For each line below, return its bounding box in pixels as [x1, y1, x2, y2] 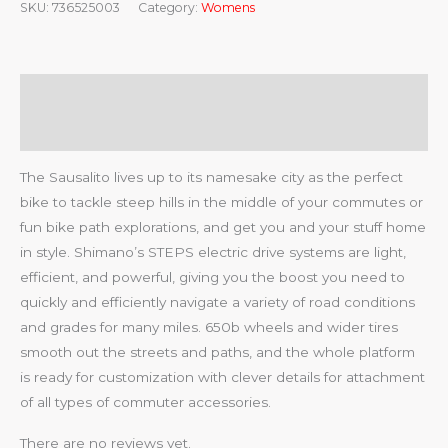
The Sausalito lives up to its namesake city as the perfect [20, 168, 403, 185]
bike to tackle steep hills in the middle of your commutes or [20, 193, 423, 210]
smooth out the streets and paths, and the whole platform [20, 343, 415, 360]
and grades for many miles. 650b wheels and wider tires [20, 318, 398, 335]
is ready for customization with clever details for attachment [20, 368, 425, 385]
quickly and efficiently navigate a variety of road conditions [20, 293, 415, 310]
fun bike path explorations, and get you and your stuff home [20, 218, 426, 235]
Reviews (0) [20, 123, 107, 140]
